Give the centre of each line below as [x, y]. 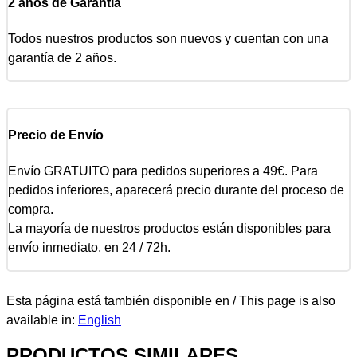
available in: [42, 320]
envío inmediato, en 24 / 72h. [89, 248]
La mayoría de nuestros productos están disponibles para [169, 229]
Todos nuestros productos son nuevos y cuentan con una [168, 38]
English [100, 320]
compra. [31, 210]
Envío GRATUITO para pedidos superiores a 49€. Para [163, 171]
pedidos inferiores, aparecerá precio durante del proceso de [176, 190]
